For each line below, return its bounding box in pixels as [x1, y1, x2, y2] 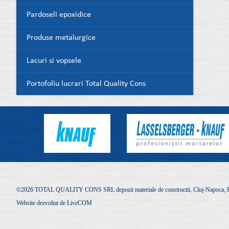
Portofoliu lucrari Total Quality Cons [27, 80, 146, 88]
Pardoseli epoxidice [27, 11, 91, 19]
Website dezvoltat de [16, 199, 67, 207]
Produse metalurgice [27, 34, 96, 42]
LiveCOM [67, 199, 92, 207]
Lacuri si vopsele [27, 57, 81, 65]
